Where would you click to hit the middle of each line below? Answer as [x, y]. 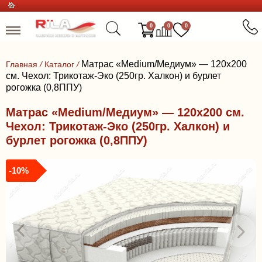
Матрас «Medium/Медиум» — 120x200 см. [125, 112]
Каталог [59, 64]
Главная [22, 64]
